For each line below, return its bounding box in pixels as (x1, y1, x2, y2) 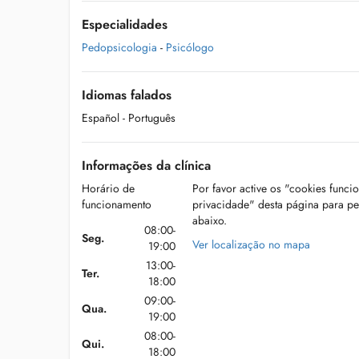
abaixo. (192, 212, 227, 228)
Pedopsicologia (82, 39, 157, 55)
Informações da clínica (82, 156, 211, 175)
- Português (123, 110, 175, 126)
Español (82, 110, 119, 126)
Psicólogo (166, 39, 214, 55)
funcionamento (82, 196, 151, 212)
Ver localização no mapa (192, 236, 310, 252)
